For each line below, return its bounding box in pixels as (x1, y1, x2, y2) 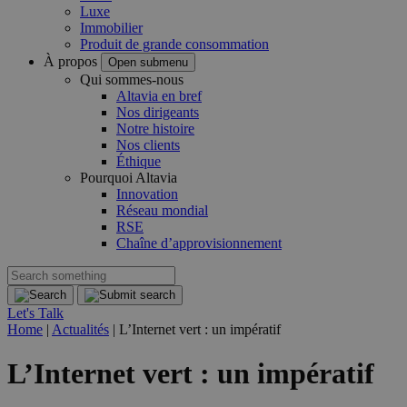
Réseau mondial (116, 203, 208, 218)
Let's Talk (7, 305, 64, 321)
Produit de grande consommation (80, 36, 269, 52)
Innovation (116, 186, 178, 202)
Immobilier (80, 20, 143, 35)
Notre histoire (116, 121, 194, 136)
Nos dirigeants (116, 104, 199, 120)
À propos (44, 54, 97, 69)
